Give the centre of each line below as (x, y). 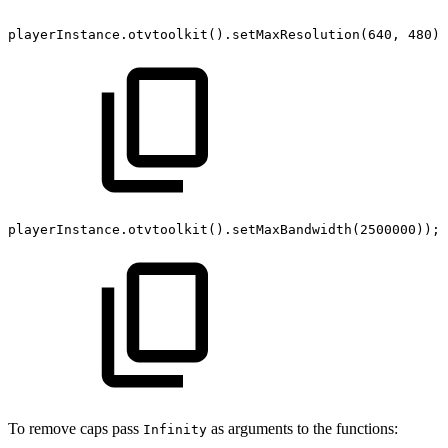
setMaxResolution (296, 35)
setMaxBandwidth (292, 230)
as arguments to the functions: (302, 429)
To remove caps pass (75, 429)
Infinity (175, 430)
